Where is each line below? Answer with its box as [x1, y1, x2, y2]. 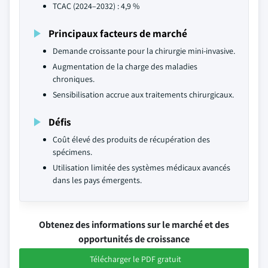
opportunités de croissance [78, 233, 190, 245]
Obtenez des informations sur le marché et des [39, 218, 229, 231]
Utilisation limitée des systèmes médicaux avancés [53, 162, 230, 173]
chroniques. [53, 74, 95, 84]
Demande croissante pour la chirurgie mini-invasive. [53, 45, 235, 56]
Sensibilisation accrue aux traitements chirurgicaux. [53, 89, 234, 100]
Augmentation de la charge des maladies [53, 61, 197, 72]
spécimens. [53, 147, 92, 157]
